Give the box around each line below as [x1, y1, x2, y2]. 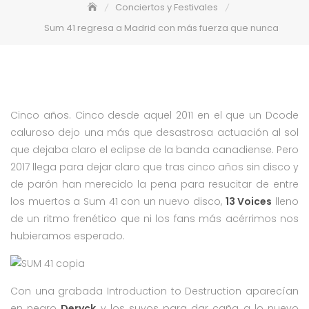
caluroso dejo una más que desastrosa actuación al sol [10, 125, 299, 139]
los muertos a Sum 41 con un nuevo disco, [10, 194, 226, 208]
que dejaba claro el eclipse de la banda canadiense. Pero [10, 142, 299, 157]
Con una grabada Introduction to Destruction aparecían [10, 283, 299, 298]
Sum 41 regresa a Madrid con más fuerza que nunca [44, 21, 279, 34]
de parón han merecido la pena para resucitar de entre [10, 177, 299, 191]
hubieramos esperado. [10, 228, 125, 243]
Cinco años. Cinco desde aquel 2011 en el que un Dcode [10, 108, 299, 122]
